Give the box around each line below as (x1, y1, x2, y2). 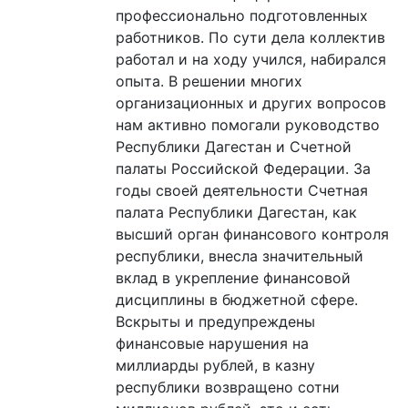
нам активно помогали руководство (116, 115, 380, 134)
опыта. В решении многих (116, 71, 302, 90)
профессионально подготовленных (116, 5, 368, 25)
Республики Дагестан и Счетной (116, 137, 352, 156)
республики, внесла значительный (116, 246, 363, 265)
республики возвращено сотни (116, 377, 340, 396)
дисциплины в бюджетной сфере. (116, 290, 358, 309)
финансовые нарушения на (116, 333, 309, 352)
